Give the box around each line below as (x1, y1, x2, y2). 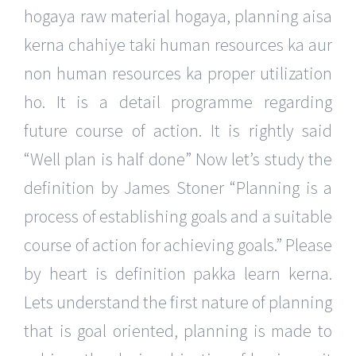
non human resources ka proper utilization (24, 62, 332, 85)
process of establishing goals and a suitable (24, 205, 332, 228)
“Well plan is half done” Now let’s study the (24, 148, 332, 171)
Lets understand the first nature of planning (24, 291, 332, 314)
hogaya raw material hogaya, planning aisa (24, 5, 332, 28)
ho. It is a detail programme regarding (24, 91, 332, 114)
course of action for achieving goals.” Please (24, 234, 332, 257)
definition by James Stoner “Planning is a (24, 176, 332, 199)
